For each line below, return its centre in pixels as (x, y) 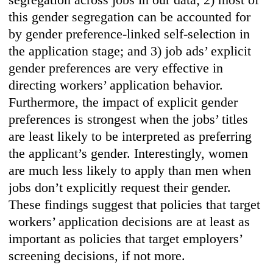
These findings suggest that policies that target (135, 205)
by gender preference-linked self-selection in (129, 34)
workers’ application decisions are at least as (129, 222)
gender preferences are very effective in (116, 68)
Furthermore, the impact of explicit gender (123, 102)
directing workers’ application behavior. (116, 85)
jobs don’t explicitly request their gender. (120, 188)
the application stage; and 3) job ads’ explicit (130, 51)
